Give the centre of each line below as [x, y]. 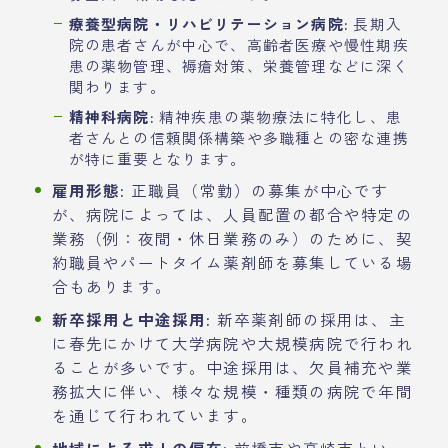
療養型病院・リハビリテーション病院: [208, 23]
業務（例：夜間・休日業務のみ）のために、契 [232, 237]
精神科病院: [111, 116]
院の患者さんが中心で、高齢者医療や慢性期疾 [238, 44]
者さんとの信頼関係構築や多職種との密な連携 [238, 137]
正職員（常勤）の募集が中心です [257, 189]
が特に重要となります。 [157, 158]
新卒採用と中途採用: [131, 318]
